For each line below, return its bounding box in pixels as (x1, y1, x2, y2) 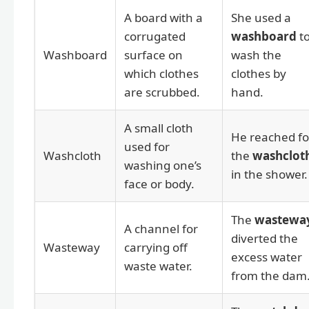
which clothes (124, 66, 199, 82)
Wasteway (43, 239, 100, 256)
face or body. (124, 176, 195, 192)
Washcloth (43, 148, 101, 164)
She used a (231, 10, 291, 26)
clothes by (231, 66, 286, 82)
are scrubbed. (124, 84, 200, 101)
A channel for (124, 221, 198, 237)
